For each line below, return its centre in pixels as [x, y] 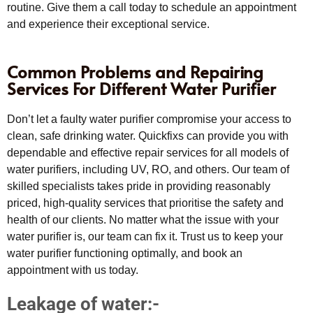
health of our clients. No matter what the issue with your [143, 219]
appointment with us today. [73, 270]
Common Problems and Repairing [135, 71]
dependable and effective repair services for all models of [148, 152]
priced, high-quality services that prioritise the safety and [145, 203]
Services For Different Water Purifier [141, 88]
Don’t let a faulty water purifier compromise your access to [149, 119]
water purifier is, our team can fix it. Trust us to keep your [145, 236]
